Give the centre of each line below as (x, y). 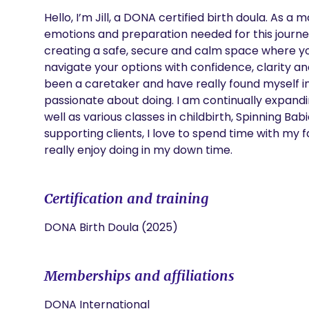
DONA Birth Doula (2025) (111, 227)
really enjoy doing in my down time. (140, 150)
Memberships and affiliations (139, 276)
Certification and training (127, 198)
